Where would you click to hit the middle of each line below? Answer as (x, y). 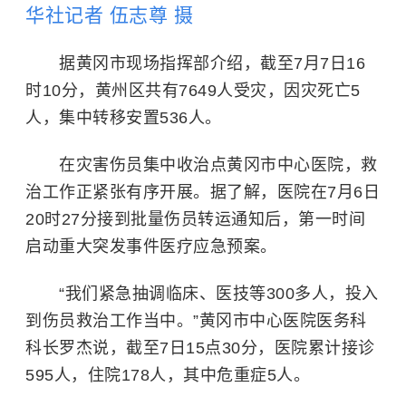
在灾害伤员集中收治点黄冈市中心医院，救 (218, 164)
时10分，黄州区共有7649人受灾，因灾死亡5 (193, 90)
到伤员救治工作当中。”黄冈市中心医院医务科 (196, 320)
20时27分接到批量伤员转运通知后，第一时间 (195, 219)
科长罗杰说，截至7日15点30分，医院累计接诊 (200, 348)
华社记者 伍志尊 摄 (109, 14)
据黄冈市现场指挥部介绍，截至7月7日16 (212, 63)
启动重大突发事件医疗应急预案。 (151, 246)
